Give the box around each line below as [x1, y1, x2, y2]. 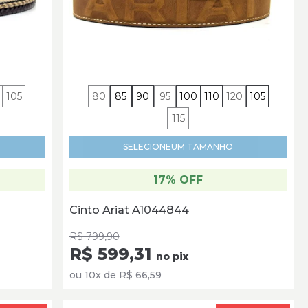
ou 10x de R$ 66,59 [69, 269, 162, 282]
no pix [155, 250, 188, 263]
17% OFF [153, 173, 203, 187]
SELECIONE [123, 142, 172, 153]
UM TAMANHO [171, 142, 234, 153]
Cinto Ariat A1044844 [69, 203, 189, 217]
